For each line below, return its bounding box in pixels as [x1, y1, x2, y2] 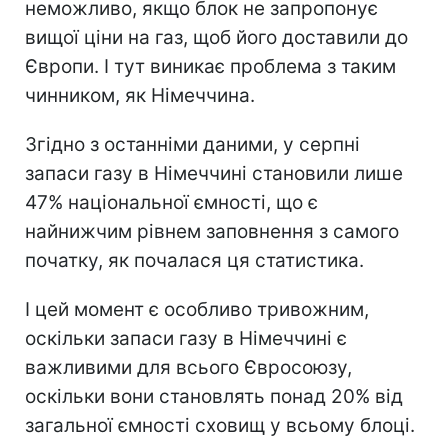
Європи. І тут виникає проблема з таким [25, 54, 396, 78]
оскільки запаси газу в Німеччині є [25, 326, 347, 350]
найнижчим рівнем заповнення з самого [25, 219, 399, 243]
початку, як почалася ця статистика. [25, 248, 364, 272]
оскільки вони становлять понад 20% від [25, 384, 403, 408]
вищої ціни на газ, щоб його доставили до [25, 25, 408, 49]
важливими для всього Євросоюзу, [25, 355, 352, 379]
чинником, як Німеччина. [25, 83, 255, 107]
